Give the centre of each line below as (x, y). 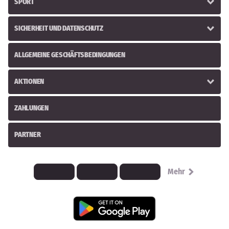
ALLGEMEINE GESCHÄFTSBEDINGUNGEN (70, 55)
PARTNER (28, 135)
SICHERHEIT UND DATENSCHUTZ (59, 28)
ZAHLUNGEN (31, 108)
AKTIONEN (29, 82)
